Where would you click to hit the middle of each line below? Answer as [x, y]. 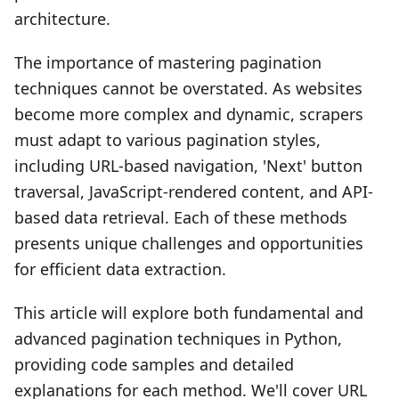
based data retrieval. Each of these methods [181, 217]
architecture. [62, 19]
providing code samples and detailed [154, 364]
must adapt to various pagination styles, [167, 140]
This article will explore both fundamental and [189, 313]
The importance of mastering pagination [168, 62]
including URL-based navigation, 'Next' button [188, 166]
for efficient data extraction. [120, 269]
